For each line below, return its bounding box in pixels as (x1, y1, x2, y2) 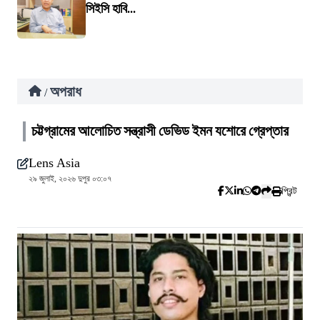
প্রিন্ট (281, 186, 297, 196)
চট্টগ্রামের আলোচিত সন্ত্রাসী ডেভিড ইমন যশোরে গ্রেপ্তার (31, 123, 289, 139)
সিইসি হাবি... (86, 1, 136, 16)
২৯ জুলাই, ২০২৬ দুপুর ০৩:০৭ (29, 174, 111, 184)
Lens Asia (29, 156, 80, 170)
